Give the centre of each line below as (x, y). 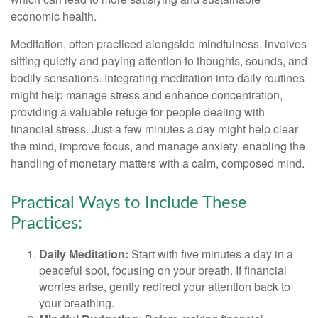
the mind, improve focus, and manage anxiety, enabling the (158, 146)
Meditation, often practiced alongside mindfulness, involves (159, 43)
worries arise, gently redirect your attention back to (165, 286)
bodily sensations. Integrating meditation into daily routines (158, 77)
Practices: (46, 223)
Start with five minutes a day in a (211, 253)
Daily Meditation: (84, 253)
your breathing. (77, 302)
